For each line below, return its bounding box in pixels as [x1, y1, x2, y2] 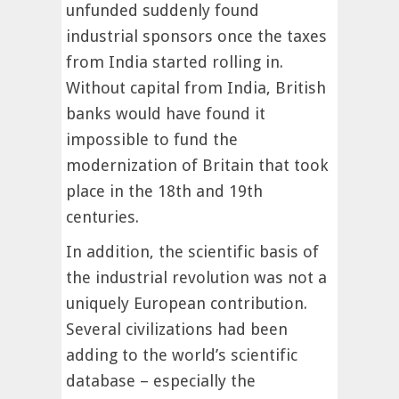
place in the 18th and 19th [66, 182, 263, 201]
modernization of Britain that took [66, 156, 329, 175]
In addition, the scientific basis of [66, 242, 319, 262]
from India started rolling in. [66, 53, 283, 72]
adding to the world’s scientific [66, 346, 297, 365]
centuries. [66, 208, 139, 227]
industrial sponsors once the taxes [66, 27, 327, 46]
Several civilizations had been [66, 320, 288, 339]
